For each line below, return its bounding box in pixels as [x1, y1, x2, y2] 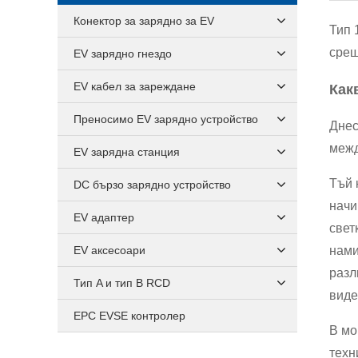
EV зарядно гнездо [74, 47, 172, 60]
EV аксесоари [74, 244, 145, 257]
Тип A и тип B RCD [74, 276, 170, 289]
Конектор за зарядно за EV [74, 14, 214, 27]
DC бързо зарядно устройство [74, 178, 231, 191]
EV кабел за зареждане [74, 80, 196, 93]
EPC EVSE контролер [74, 309, 185, 322]
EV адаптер [74, 211, 134, 224]
